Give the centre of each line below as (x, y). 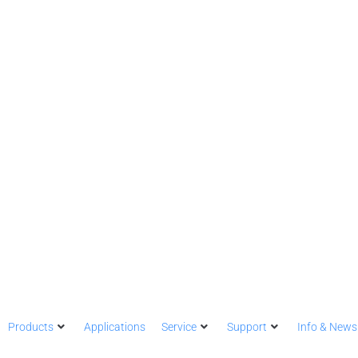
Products (31, 327)
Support (247, 327)
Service (179, 327)
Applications (115, 327)
